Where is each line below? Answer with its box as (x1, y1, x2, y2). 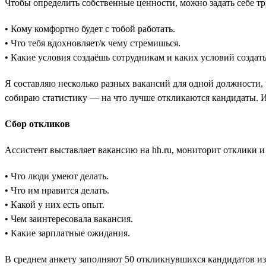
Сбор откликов (5, 118, 70, 129)
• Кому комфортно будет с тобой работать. (5, 23, 175, 34)
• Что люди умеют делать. (5, 170, 109, 181)
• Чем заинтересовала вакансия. (5, 213, 133, 224)
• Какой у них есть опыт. (5, 199, 104, 210)
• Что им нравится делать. (5, 185, 109, 195)
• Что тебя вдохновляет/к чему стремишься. (5, 37, 180, 48)
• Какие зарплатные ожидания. (5, 227, 130, 238)
